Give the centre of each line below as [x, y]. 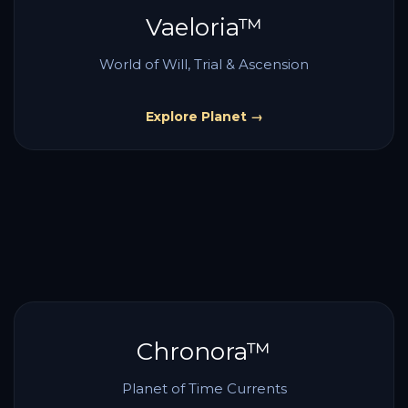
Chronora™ [204, 352]
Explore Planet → [204, 117]
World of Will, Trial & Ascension [204, 64]
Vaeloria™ [204, 27]
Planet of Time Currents [204, 388]
